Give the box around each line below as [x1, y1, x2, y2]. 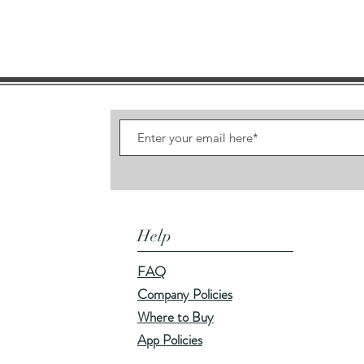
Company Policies [137, 284, 232, 304]
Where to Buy [137, 307, 214, 327]
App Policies [137, 330, 202, 349]
